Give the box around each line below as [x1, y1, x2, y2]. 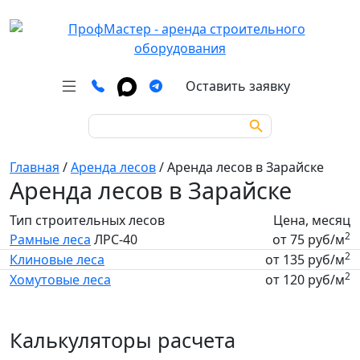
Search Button [241, 108, 283, 125]
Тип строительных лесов [10, 211, 165, 229]
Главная [10, 158, 59, 176]
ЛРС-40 [91, 231, 137, 248]
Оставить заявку [186, 77, 290, 95]
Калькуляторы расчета [10, 326, 235, 354]
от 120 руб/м [265, 271, 345, 288]
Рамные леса [10, 231, 91, 248]
